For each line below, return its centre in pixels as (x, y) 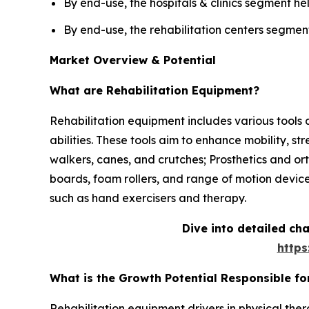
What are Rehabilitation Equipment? (154, 91)
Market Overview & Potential (133, 60)
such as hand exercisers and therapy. (148, 198)
